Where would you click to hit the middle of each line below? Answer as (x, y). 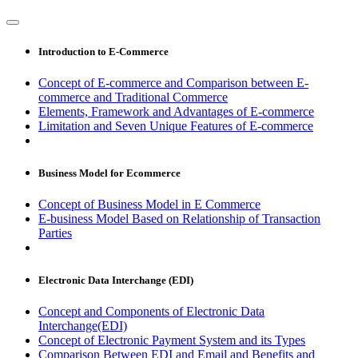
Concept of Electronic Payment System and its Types (172, 340)
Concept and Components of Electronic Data (151, 312)
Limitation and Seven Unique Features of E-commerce (176, 125)
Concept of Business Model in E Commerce (149, 205)
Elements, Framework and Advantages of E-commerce (176, 111)
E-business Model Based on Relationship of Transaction (179, 219)
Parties (55, 233)
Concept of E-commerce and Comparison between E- (173, 82)
